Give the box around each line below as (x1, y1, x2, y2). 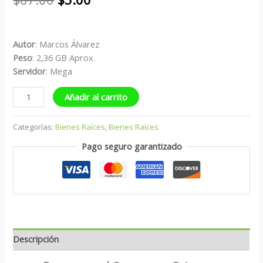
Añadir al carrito (65, 90, 127, 103)
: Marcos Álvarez (35, 38, 100, 50)
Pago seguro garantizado (81, 140, 182, 153)
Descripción (13, 233, 59, 245)
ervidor (18, 65, 46, 77)
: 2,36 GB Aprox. (32, 52, 96, 64)
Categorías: (13, 121, 56, 132)
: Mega (46, 65, 73, 77)
